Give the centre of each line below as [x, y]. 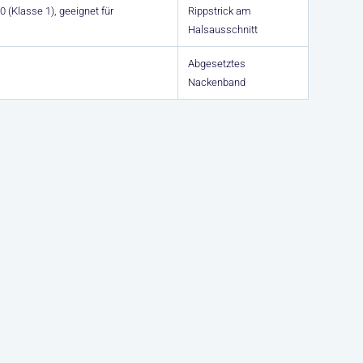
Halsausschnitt [223, 30]
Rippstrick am [220, 11]
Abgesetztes [217, 64]
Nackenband [217, 82]
